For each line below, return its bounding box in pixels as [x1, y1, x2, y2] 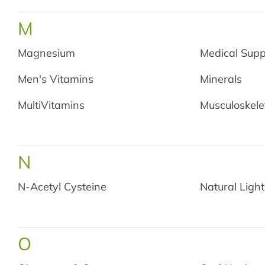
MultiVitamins [18, 98, 85, 112]
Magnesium [18, 46, 75, 60]
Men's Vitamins [18, 72, 93, 86]
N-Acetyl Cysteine [18, 180, 106, 193]
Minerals [200, 72, 243, 86]
